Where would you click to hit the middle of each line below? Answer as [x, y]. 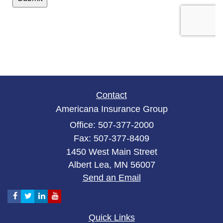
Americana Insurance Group [111, 109]
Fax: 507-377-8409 [111, 139]
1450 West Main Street [111, 152]
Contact [111, 95]
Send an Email [111, 178]
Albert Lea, [90, 165]
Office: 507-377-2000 [111, 125]
